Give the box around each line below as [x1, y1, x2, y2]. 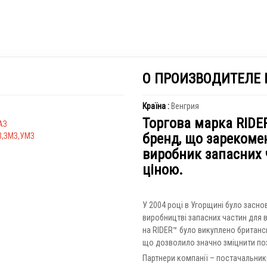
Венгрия [169, 101, 199, 111]
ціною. [142, 162, 183, 178]
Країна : [142, 101, 169, 111]
